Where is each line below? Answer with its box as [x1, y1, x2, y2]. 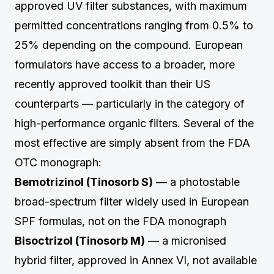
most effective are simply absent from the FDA [15, 136, 250, 149]
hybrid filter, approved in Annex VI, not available [15, 254, 257, 267]
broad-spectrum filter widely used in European [15, 195, 249, 208]
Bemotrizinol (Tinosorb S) [15, 176, 153, 188]
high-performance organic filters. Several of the [15, 117, 254, 130]
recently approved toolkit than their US [15, 78, 210, 91]
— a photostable [153, 176, 240, 188]
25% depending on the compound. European [15, 39, 243, 51]
